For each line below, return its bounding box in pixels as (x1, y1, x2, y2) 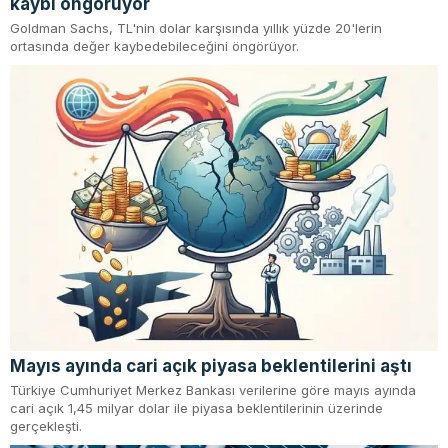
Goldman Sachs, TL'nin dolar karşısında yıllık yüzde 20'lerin (10, 20, 382, 37)
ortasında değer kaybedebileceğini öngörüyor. (10, 38, 299, 55)
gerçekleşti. (10, 417, 82, 434)
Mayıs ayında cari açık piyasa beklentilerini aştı (10, 355, 412, 376)
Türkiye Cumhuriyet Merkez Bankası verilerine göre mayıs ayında (10, 381, 416, 398)
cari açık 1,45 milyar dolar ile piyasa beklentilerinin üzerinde (10, 399, 383, 416)
